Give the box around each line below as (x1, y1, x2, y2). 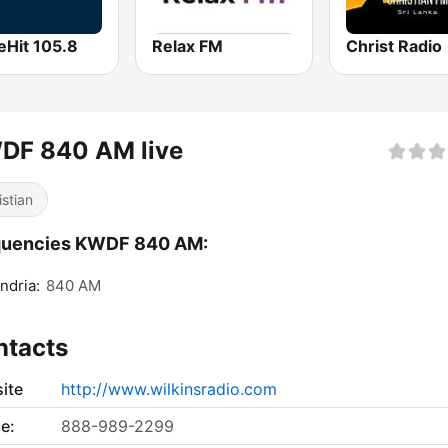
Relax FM (152, 36, 224, 57)
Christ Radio (345, 36, 442, 57)
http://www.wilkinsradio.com (61, 379, 277, 400)
